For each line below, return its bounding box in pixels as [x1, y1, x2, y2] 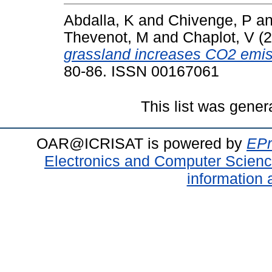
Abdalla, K [64, 12, 134, 29]
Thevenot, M [64, 29, 149, 46]
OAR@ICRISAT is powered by [36, 134, 246, 152]
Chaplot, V [183, 29, 254, 46]
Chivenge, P [168, 12, 252, 29]
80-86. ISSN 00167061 [64, 63, 219, 80]
